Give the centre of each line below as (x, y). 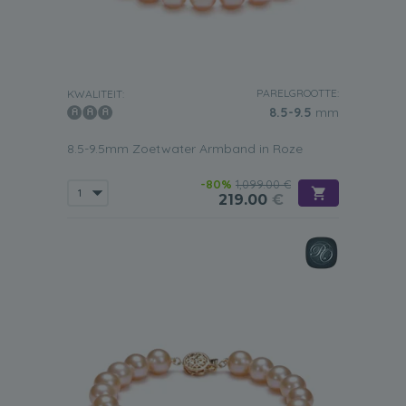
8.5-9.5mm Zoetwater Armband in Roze (185, 149)
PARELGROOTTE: (298, 93)
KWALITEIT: (96, 94)
